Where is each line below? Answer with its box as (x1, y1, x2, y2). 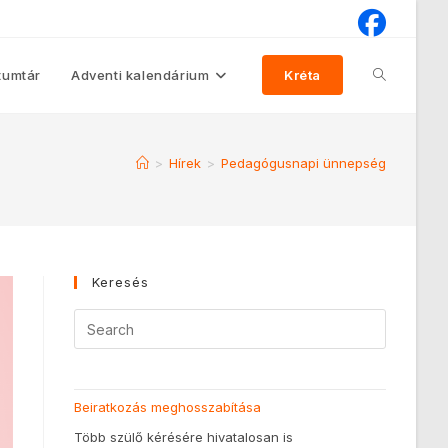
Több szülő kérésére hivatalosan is (74, 428, 294, 445)
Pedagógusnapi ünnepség (221, 155, 386, 171)
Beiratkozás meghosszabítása (74, 399, 262, 415)
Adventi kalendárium (70, 67, 210, 83)
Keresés (92, 274, 150, 290)
